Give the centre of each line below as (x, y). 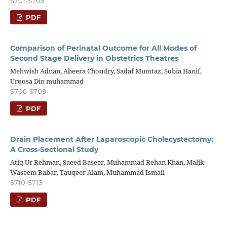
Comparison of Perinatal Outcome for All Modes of (103, 48)
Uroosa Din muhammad (47, 81)
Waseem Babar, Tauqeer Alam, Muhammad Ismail (87, 173)
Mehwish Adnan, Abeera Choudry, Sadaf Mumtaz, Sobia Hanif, (106, 71)
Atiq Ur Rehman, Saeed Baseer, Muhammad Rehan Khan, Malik (107, 162)
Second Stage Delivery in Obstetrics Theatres (94, 59)
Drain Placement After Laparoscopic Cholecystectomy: (111, 140)
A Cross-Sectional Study (54, 150)
